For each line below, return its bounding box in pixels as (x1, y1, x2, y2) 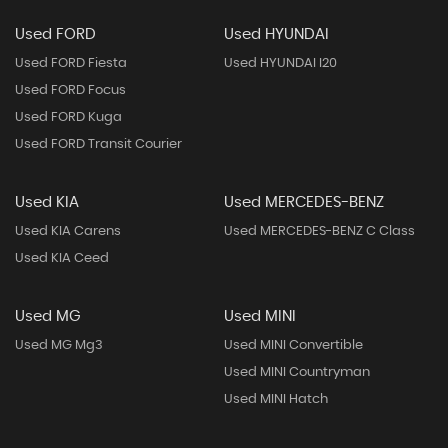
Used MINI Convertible (223, 339, 363, 352)
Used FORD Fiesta (15, 57, 127, 70)
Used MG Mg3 (15, 339, 103, 352)
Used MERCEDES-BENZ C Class (223, 225, 415, 238)
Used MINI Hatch (223, 393, 328, 406)
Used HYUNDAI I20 (223, 57, 337, 70)
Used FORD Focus (15, 84, 126, 97)
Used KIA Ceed (15, 252, 109, 265)
